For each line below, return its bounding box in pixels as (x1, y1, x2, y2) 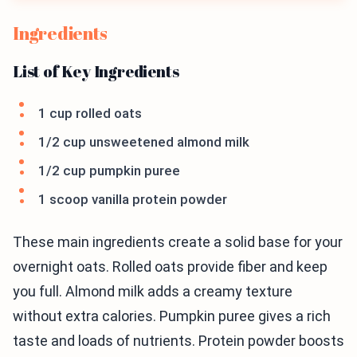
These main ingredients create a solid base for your (13, 233, 343, 251)
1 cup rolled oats (38, 105, 142, 122)
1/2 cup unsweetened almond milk (38, 134, 249, 151)
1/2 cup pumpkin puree (38, 163, 180, 179)
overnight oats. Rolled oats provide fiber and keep (13, 258, 328, 276)
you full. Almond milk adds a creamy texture (13, 283, 292, 300)
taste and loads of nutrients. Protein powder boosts (13, 332, 344, 350)
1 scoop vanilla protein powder (38, 191, 227, 208)
